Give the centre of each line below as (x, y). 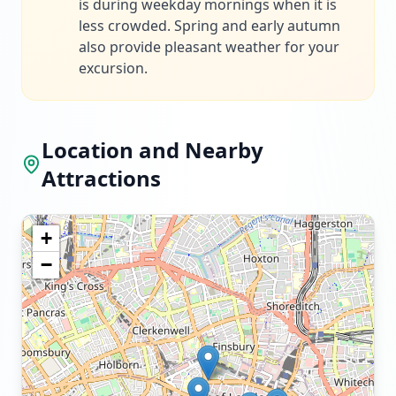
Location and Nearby (153, 150)
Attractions (102, 178)
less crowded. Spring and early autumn (209, 26)
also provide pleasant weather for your (209, 47)
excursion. (113, 68)
